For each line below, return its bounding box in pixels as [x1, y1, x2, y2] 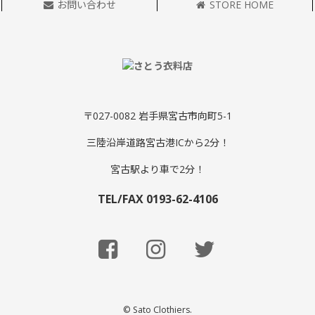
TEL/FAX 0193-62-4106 [97, 191, 218, 207]
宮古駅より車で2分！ [110, 162, 205, 176]
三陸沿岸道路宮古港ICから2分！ [86, 135, 229, 149]
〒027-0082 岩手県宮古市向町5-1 [83, 108, 232, 122]
